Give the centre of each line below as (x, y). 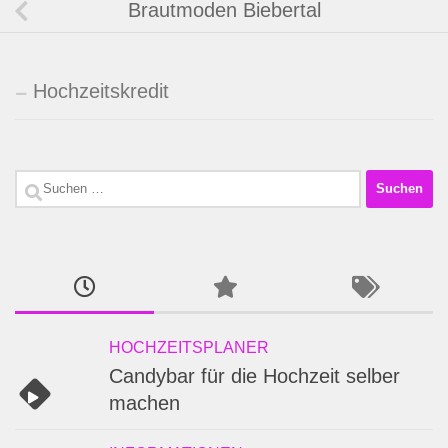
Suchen (47, 183)
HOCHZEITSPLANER (189, 347)
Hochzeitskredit (101, 90)
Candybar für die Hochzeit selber (254, 375)
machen (144, 402)
